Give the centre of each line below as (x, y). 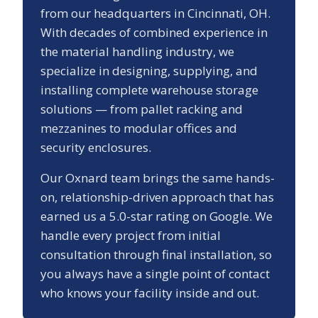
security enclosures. (96, 148)
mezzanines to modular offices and (139, 128)
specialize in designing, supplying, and (149, 71)
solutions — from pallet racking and (142, 109)
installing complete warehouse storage (149, 90)
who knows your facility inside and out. (150, 293)
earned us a (75, 216)
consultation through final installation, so (156, 255)
